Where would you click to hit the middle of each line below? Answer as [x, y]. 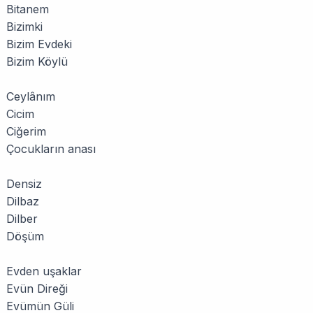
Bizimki [24, 27]
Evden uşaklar [44, 271]
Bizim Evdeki [39, 44]
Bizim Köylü [37, 61]
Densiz [24, 184]
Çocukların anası [51, 149]
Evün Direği [37, 289]
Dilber [22, 219]
